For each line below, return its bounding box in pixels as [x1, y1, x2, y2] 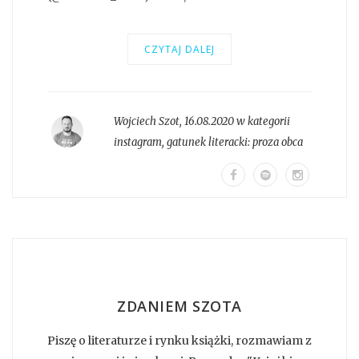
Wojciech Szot [113, 114, 179, 128]
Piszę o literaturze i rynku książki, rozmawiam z [47, 333, 312, 348]
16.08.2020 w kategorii [184, 114, 290, 128]
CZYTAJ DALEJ [144, 42, 215, 56]
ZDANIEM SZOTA [117, 296, 242, 316]
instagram [113, 135, 162, 149]
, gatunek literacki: [161, 135, 252, 149]
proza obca [252, 135, 303, 149]
